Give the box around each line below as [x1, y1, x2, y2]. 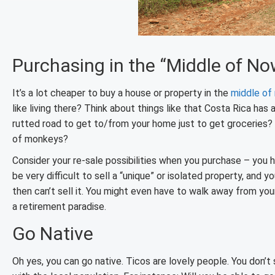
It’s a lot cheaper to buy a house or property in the [12, 87, 231, 99]
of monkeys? [12, 133, 68, 145]
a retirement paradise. [12, 201, 106, 212]
